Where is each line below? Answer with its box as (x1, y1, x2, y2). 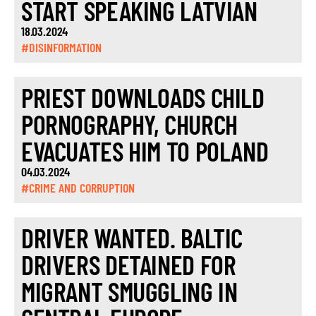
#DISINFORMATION (21, 39, 102, 55)
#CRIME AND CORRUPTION (21, 180, 135, 195)
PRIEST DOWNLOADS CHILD (21, 81, 265, 114)
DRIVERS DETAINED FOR (21, 248, 236, 281)
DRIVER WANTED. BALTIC (21, 221, 243, 254)
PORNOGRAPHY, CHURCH (21, 108, 238, 140)
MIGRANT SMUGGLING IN (21, 275, 238, 308)
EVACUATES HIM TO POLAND (21, 135, 269, 167)
